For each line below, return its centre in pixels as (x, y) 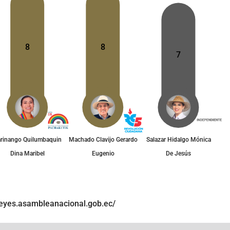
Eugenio (103, 154)
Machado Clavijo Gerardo (103, 140)
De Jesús (179, 154)
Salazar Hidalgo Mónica (178, 140)
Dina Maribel (28, 154)
